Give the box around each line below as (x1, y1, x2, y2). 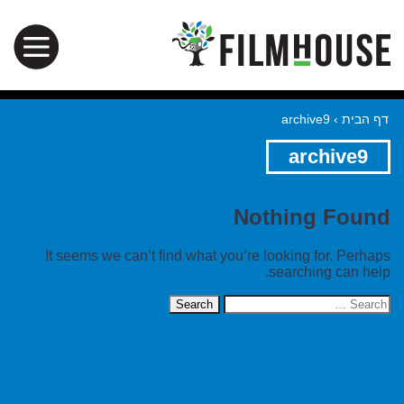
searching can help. (269, 264, 390, 280)
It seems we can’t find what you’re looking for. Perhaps (45, 248, 390, 264)
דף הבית (342, 112, 389, 126)
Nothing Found (234, 205, 390, 230)
